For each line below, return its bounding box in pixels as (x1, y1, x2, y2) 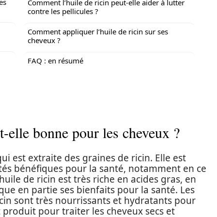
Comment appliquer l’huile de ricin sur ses (28, 27, 168, 36)
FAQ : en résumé (28, 56, 83, 65)
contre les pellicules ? (28, 6, 98, 16)
